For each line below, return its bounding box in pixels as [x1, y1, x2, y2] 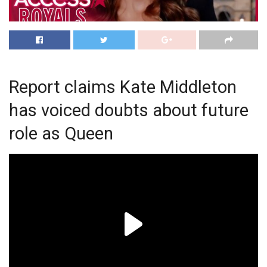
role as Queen [9, 123, 113, 144]
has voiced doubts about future [9, 100, 249, 120]
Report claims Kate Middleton [9, 76, 237, 97]
